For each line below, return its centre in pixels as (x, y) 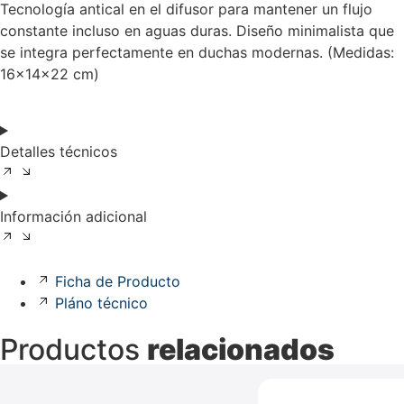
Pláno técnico (101, 303)
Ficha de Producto (118, 282)
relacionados (241, 350)
